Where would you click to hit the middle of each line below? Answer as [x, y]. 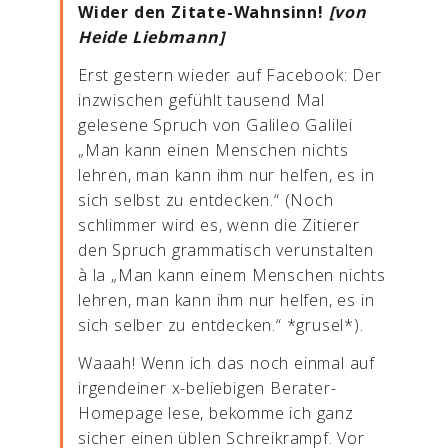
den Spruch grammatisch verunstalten [226, 250]
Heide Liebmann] [152, 37]
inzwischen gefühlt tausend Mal [202, 100]
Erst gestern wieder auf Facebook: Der [230, 75]
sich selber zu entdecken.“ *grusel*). [221, 325]
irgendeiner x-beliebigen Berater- [207, 388]
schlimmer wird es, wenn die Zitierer [219, 225]
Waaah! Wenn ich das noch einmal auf [226, 363]
